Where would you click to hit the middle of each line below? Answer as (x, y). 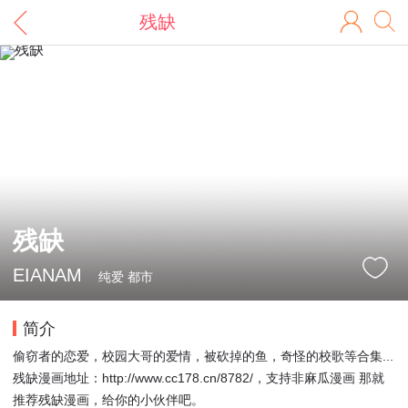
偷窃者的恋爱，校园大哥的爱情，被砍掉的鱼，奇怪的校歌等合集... (203, 357)
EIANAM (47, 275)
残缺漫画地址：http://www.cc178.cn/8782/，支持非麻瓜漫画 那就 (199, 378)
